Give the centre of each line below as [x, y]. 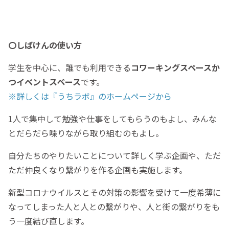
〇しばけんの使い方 [45, 45]
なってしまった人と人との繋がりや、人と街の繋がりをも [114, 207]
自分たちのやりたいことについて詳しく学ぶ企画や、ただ [114, 156]
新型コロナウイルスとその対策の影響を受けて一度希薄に [114, 192]
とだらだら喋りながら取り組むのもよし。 [86, 133]
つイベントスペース [44, 82]
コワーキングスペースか [175, 68]
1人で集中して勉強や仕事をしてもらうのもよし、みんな [112, 119]
